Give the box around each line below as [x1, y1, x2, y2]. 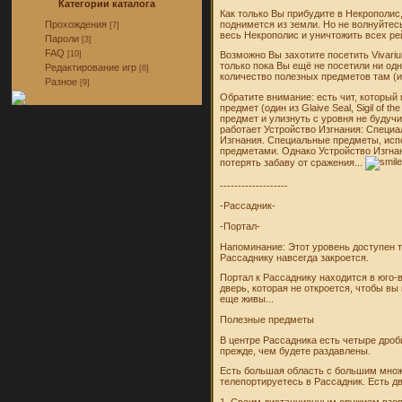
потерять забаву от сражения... [220, 156, 366, 168]
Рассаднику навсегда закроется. [220, 251, 370, 263]
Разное [45, 76, 78, 87]
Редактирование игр [45, 62, 137, 73]
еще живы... [220, 293, 275, 305]
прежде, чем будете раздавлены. [220, 345, 371, 356]
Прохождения [45, 19, 108, 30]
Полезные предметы [220, 313, 315, 325]
